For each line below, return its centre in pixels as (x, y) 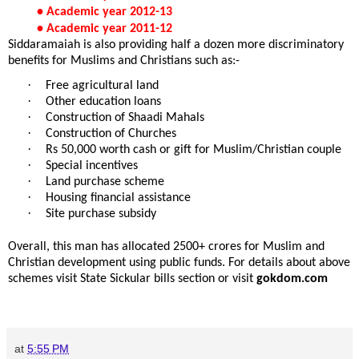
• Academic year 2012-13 (105, 12)
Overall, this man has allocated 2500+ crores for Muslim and (166, 246)
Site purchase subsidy (101, 214)
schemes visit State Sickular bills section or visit (132, 278)
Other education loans (103, 101)
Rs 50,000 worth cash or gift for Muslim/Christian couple (194, 149)
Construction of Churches (111, 133)
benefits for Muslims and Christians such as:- (124, 61)
